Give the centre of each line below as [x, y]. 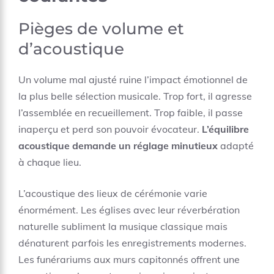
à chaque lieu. [50, 162]
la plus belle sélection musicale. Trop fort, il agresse [135, 96]
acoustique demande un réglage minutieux [118, 146]
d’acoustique [71, 49]
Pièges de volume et [101, 29]
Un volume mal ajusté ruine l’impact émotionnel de [133, 80]
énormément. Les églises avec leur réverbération [129, 210]
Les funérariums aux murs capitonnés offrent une [129, 259]
